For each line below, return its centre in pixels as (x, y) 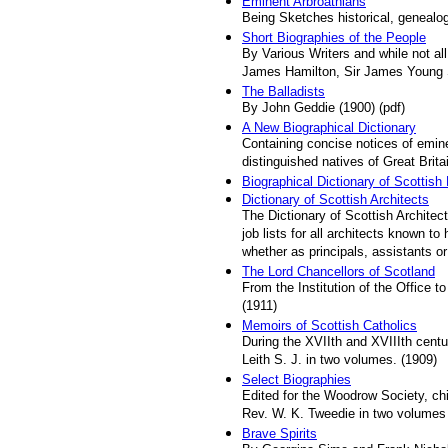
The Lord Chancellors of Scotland (338, 271)
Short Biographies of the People (334, 37)
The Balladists (283, 91)
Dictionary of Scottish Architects (335, 199)
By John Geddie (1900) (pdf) (323, 108)
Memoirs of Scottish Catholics (329, 325)
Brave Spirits (279, 433)
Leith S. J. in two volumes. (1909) (339, 360)
